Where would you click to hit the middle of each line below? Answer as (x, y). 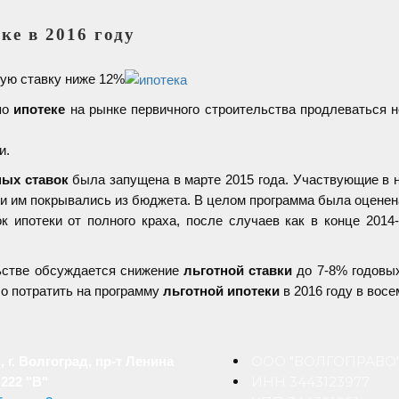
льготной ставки (238, 271)
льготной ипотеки (221, 291)
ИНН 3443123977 (310, 382)
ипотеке (40, 110)
